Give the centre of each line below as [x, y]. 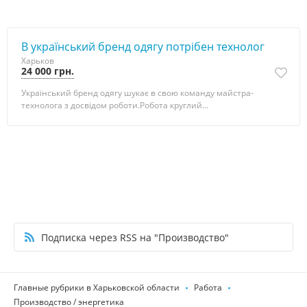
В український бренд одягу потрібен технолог [143, 47]
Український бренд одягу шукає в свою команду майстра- [137, 93]
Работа [208, 287]
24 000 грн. [48, 71]
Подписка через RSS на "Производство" [135, 237]
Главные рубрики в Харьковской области [97, 287]
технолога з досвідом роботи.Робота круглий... [115, 105]
